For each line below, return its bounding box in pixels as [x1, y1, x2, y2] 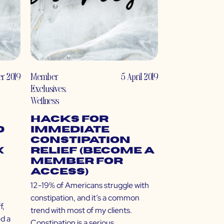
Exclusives [30, 82, 65, 95]
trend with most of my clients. [30, 205, 132, 216]
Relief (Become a [30, 146, 154, 156]
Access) [30, 167, 88, 177]
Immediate [30, 125, 109, 135]
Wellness [30, 94, 59, 107]
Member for [30, 156, 123, 166]
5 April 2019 [121, 70, 158, 83]
